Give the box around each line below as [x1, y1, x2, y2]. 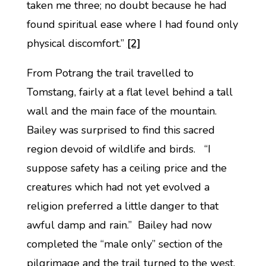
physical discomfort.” [26, 36, 127, 50]
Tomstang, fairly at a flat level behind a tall [26, 85, 233, 99]
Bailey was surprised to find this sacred [26, 123, 215, 137]
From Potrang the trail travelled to [26, 66, 194, 80]
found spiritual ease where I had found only [26, 17, 238, 31]
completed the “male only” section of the [26, 237, 223, 251]
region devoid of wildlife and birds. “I [26, 142, 211, 156]
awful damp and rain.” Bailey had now [26, 218, 212, 232]
